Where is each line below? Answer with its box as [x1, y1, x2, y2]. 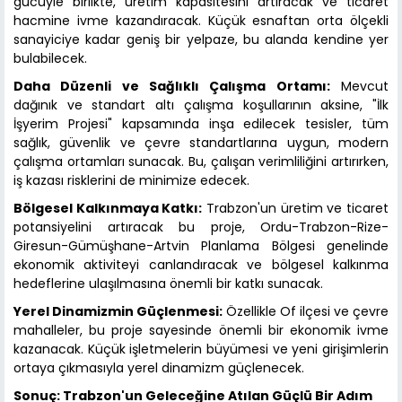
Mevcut [329, 77, 389, 96]
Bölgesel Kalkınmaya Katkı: [13, 199, 203, 218]
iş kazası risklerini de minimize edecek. [13, 171, 249, 190]
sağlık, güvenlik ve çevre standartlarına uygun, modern [13, 134, 389, 153]
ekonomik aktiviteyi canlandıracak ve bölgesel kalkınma [13, 256, 389, 275]
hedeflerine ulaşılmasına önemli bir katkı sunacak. [13, 275, 323, 293]
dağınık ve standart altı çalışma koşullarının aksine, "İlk [13, 96, 389, 115]
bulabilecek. [13, 49, 87, 68]
